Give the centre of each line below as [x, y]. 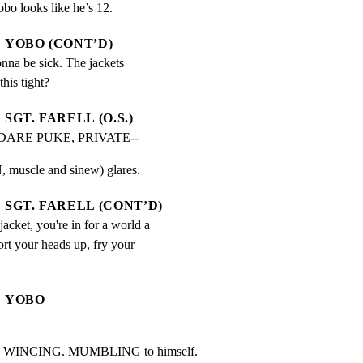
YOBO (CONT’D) [59, 44]
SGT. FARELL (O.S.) [69, 118]
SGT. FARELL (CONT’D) [84, 206]
